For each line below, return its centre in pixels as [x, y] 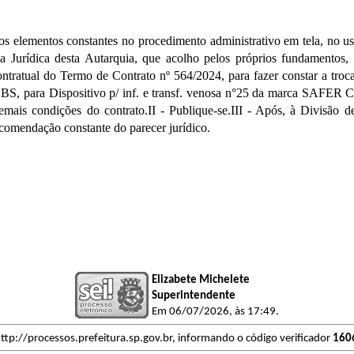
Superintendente [194, 296]
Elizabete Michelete [201, 280]
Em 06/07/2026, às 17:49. [215, 311]
